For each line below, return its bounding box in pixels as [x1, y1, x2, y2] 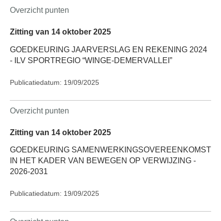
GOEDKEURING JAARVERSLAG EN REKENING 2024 [10, 45, 207, 54]
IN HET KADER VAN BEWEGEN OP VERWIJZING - [10, 156, 196, 165]
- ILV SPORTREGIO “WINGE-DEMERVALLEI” [10, 56, 172, 65]
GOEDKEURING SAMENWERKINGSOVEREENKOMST [10, 145, 211, 154]
